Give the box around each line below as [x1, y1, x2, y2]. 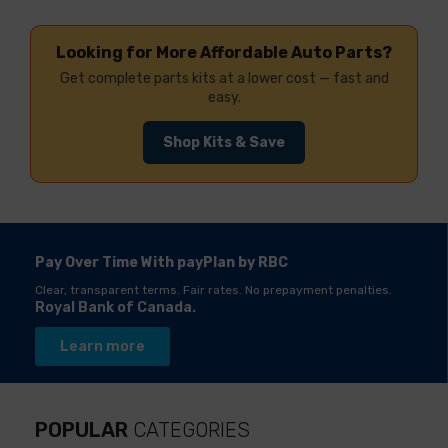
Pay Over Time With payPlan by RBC [35, 254, 288, 272]
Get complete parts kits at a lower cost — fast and [59, 70, 389, 88]
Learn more [60, 338, 145, 356]
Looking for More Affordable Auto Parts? [56, 43, 392, 63]
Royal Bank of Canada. [35, 299, 196, 317]
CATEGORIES [128, 418, 250, 443]
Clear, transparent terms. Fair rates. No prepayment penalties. [35, 283, 392, 298]
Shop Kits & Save [163, 134, 285, 152]
